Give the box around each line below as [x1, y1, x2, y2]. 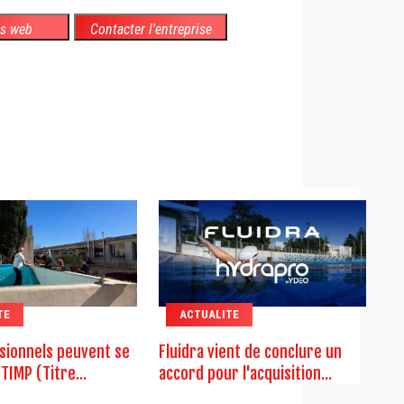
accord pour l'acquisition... [158, 363, 332, 384]
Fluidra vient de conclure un [158, 342, 342, 363]
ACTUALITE [179, 308, 239, 322]
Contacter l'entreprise [89, 21, 212, 39]
